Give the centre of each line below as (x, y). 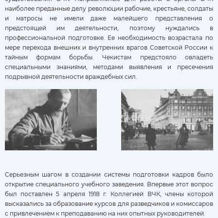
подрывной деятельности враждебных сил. (71, 77)
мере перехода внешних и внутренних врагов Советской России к (109, 47)
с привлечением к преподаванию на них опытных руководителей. (105, 213)
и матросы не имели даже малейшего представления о (109, 18)
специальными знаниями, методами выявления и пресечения (109, 67)
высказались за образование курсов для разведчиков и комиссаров (109, 203)
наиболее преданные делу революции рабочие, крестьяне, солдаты (109, 9)
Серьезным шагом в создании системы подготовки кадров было (109, 174)
